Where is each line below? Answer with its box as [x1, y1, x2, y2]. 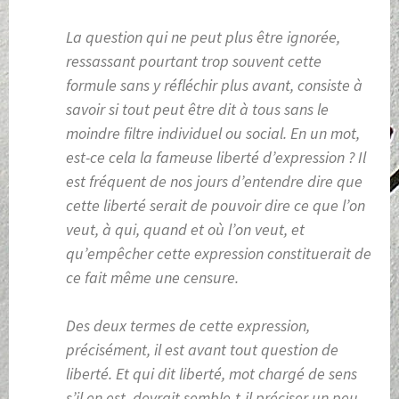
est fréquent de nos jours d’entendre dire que [66, 171, 362, 192]
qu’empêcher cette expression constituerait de [66, 243, 371, 265]
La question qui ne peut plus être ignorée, [66, 27, 340, 48]
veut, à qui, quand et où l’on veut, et [66, 219, 305, 240]
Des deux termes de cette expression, [66, 315, 310, 337]
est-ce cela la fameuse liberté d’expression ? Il [66, 147, 366, 168]
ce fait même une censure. [66, 267, 239, 289]
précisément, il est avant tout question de [66, 339, 338, 361]
